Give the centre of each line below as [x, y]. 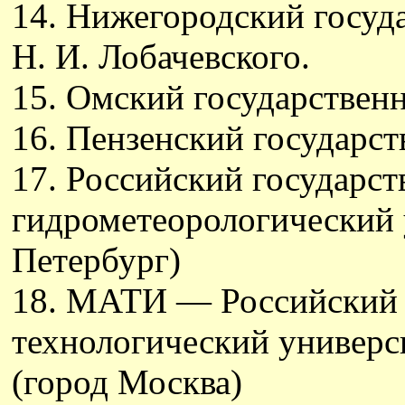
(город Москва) [127, 382]
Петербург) [96, 260]
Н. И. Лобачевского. [161, 57]
